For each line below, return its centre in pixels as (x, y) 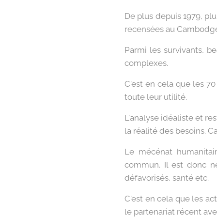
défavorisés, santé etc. (167, 178)
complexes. (146, 63)
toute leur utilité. (156, 97)
